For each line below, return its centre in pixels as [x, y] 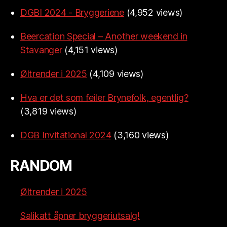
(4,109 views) [116, 74]
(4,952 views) [155, 13]
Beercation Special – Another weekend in [104, 36]
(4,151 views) [91, 50]
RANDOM [41, 166]
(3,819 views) [48, 111]
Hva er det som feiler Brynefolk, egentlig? [104, 98]
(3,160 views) [141, 135]
